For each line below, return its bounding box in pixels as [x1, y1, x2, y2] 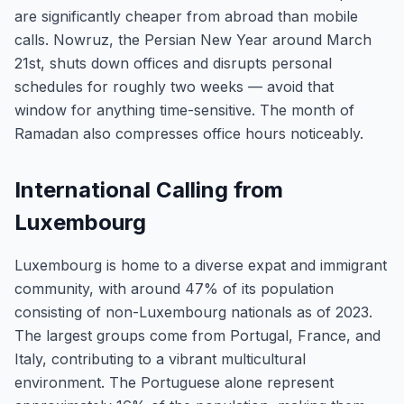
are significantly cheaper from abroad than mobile [14, 7, 358, 25]
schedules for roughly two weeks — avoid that [14, 78, 334, 96]
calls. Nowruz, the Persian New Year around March [14, 31, 372, 49]
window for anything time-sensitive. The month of [14, 101, 354, 119]
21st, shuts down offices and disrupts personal [14, 54, 332, 72]
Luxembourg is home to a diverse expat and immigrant [14, 256, 387, 274]
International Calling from [14, 177, 283, 203]
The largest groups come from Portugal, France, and [14, 326, 381, 344]
